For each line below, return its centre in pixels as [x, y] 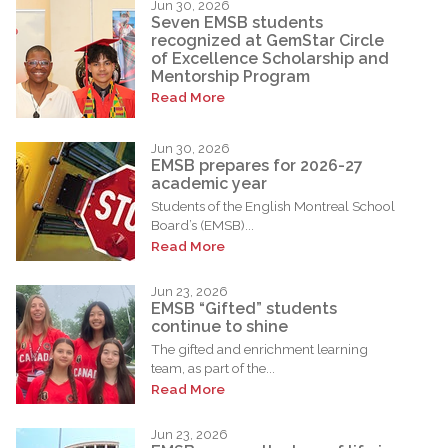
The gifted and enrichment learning [259, 348]
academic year [209, 184]
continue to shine [219, 327]
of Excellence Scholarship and [270, 59]
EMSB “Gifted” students [244, 309]
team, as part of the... [213, 367]
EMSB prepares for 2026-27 [257, 166]
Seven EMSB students [237, 23]
